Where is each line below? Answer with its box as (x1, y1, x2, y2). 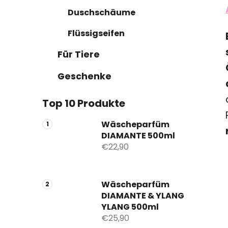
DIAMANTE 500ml (101, 129, 175, 141)
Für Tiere (58, 48, 100, 61)
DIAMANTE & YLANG (101, 189, 184, 202)
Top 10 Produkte (42, 96, 125, 110)
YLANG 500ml (101, 201, 159, 213)
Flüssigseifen (68, 27, 125, 39)
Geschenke (58, 70, 111, 82)
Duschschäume (68, 6, 135, 18)
